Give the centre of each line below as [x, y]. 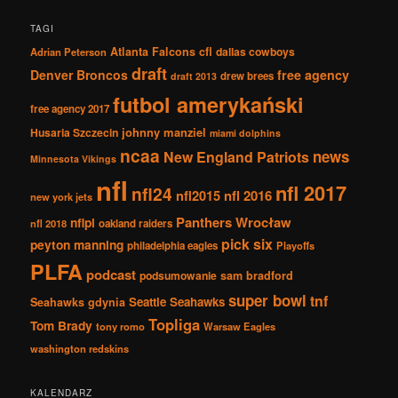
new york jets [62, 196]
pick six [247, 244]
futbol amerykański [209, 104]
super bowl [268, 300]
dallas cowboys [256, 52]
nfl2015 [199, 195]
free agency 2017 [70, 109]
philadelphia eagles [173, 246]
